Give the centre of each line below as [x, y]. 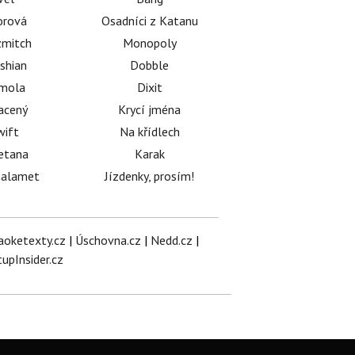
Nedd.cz [171, 240]
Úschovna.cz [108, 240]
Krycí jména [150, 109]
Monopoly [149, 43]
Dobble [150, 65]
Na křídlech [149, 132]
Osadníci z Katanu [149, 21]
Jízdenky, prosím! [150, 176]
